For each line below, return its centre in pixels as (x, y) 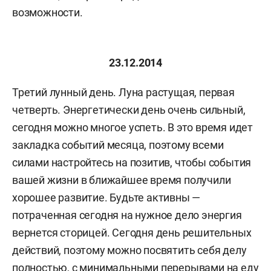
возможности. (47, 12)
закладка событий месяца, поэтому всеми (118, 145)
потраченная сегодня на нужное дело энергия (127, 215)
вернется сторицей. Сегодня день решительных (132, 233)
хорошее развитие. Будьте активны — (106, 198)
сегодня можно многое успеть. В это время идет (132, 127)
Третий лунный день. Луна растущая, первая (123, 92)
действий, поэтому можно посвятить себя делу (129, 250)
